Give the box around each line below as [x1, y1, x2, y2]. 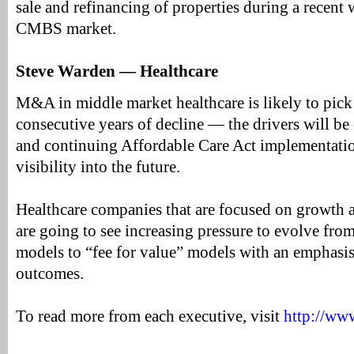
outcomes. [16, 265, 84, 282]
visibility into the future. [16, 158, 180, 175]
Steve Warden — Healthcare [16, 62, 218, 80]
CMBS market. [16, 20, 116, 37]
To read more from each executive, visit [16, 307, 284, 325]
